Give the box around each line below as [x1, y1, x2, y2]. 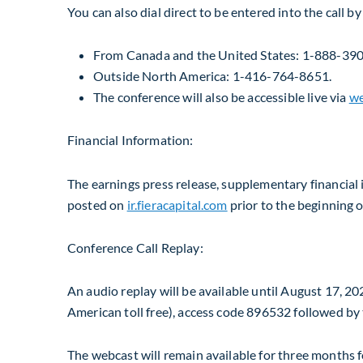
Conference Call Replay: [67, 239, 203, 255]
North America [142, 68, 227, 84]
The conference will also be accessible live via [93, 89, 349, 105]
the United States [196, 47, 297, 63]
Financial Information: [67, 132, 194, 148]
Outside [93, 68, 143, 84]
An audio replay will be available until [67, 283, 281, 298]
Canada [126, 47, 170, 63]
